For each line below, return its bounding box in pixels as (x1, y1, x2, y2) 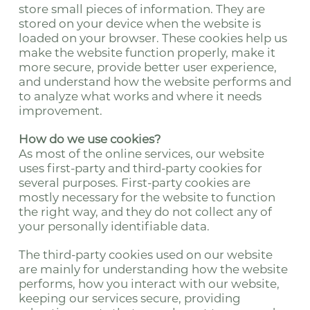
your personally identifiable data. (18, 219, 210, 233)
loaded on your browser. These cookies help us (18, 31, 287, 45)
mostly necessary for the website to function (18, 190, 275, 204)
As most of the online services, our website (18, 147, 264, 161)
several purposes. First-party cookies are (18, 176, 250, 190)
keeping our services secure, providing (18, 291, 241, 305)
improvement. (18, 104, 102, 118)
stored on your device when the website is (18, 17, 261, 30)
